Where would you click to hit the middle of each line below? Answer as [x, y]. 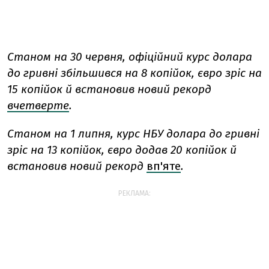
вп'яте [164, 166]
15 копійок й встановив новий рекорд [109, 89]
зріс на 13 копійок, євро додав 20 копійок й [122, 150]
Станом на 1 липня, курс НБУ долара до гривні [133, 133]
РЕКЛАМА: [134, 193]
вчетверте [38, 105]
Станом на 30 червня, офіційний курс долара [130, 56]
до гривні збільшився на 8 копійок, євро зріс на [134, 73]
